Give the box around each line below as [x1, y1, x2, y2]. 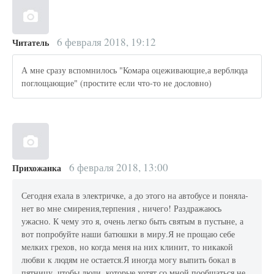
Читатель [12, 36, 49, 50]
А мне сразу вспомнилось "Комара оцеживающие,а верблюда [21, 64, 248, 76]
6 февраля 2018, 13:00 [66, 160, 168, 175]
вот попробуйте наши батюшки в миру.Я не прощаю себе [21, 228, 235, 240]
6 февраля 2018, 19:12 [54, 35, 156, 50]
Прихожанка [12, 161, 61, 175]
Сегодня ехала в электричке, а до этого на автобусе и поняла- [21, 189, 249, 201]
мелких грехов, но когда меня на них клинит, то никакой [21, 240, 234, 253]
